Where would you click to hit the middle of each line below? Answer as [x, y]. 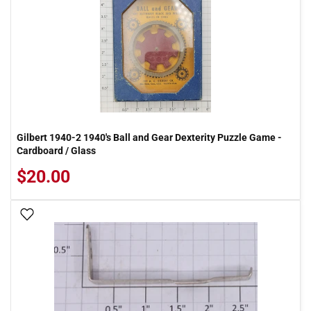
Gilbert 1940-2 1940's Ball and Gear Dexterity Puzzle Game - [149, 137]
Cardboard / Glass [56, 151]
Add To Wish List [75, 215]
